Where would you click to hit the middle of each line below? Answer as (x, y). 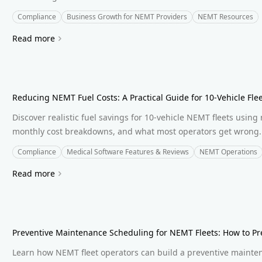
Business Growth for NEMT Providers (127, 16)
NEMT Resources (226, 16)
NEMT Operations (229, 151)
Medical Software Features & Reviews (128, 151)
